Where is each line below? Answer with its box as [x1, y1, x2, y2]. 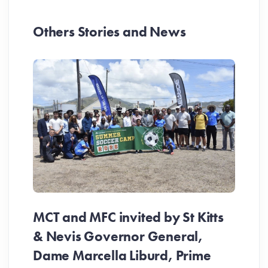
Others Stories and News [33, 23, 186, 41]
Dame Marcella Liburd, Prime [33, 246, 211, 265]
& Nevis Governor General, [33, 227, 203, 246]
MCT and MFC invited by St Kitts [33, 208, 224, 227]
